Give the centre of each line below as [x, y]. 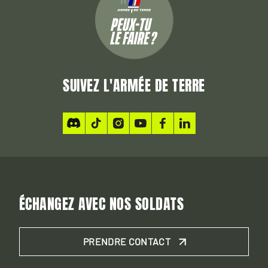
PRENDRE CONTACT [127, 241]
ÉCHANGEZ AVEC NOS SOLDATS [101, 204]
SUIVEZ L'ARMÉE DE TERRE [134, 86]
